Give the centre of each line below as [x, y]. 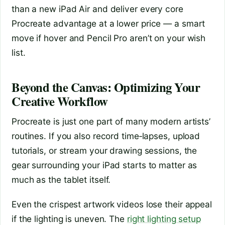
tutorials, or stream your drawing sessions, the [104, 151]
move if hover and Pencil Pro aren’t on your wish [109, 38]
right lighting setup [164, 218]
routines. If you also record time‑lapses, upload [106, 136]
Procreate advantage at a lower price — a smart [108, 24]
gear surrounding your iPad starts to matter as [104, 165]
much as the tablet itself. [61, 180]
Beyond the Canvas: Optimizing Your [106, 87]
